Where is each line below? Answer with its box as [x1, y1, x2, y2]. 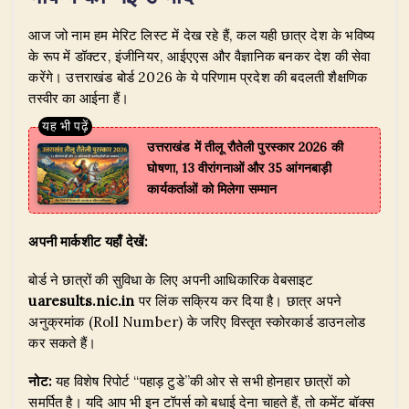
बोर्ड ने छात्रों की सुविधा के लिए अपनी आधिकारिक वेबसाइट [28, 271, 314, 288]
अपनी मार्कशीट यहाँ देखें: [28, 232, 149, 250]
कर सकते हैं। [28, 334, 97, 351]
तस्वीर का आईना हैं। [28, 89, 129, 107]
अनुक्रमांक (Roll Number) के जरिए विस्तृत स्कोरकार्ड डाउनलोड [28, 313, 365, 330]
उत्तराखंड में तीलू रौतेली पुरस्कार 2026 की [147, 138, 343, 155]
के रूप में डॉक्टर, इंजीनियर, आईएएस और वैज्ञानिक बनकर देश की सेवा [28, 47, 371, 65]
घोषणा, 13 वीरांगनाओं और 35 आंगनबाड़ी [147, 159, 332, 176]
